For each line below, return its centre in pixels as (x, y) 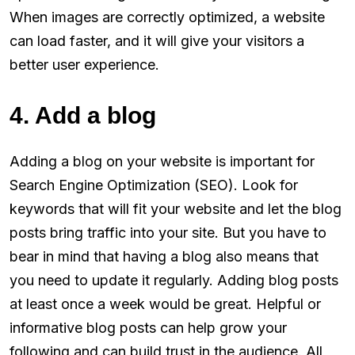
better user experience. (84, 64)
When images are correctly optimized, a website (167, 17)
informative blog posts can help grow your (148, 327)
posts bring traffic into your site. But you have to (168, 232)
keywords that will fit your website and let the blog (176, 208)
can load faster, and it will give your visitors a (157, 40)
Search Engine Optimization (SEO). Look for (154, 185)
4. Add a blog (83, 115)
